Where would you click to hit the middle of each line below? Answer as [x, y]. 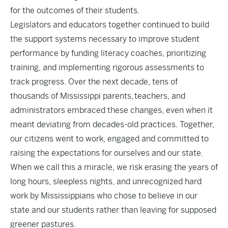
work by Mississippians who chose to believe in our [104, 196]
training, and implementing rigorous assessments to [107, 67]
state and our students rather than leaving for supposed [113, 210]
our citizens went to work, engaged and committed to [109, 139]
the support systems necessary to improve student [105, 39]
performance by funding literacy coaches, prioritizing [108, 53]
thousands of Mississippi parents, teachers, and [98, 96]
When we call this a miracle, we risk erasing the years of [114, 167]
